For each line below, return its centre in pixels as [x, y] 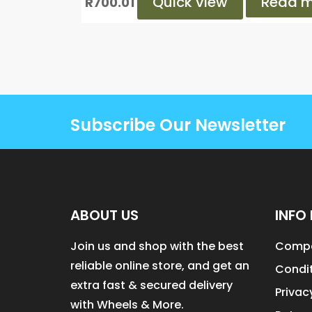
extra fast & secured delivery [151, 286]
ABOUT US [104, 216]
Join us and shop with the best [157, 247]
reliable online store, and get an [159, 266]
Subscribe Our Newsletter [178, 125]
